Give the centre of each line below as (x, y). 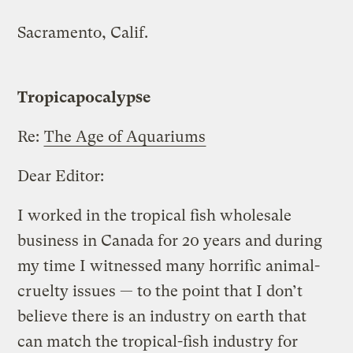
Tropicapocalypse (85, 97)
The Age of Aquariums (125, 136)
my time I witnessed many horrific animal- (169, 266)
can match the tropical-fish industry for (158, 341)
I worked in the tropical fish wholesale (155, 215)
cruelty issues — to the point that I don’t (160, 291)
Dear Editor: (61, 176)
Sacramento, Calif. (83, 32)
